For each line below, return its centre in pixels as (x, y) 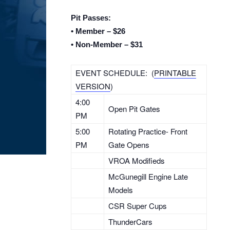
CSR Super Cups (138, 206)
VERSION (93, 86)
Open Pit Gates (134, 109)
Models (121, 190)
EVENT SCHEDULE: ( (115, 73)
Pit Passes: (91, 18)
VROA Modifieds (137, 160)
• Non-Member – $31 (107, 44)
